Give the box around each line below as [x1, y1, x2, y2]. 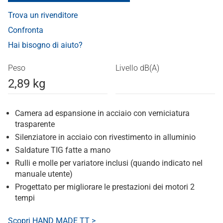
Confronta [8, 25, 43, 35]
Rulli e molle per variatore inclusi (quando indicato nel [15, 158, 203, 168]
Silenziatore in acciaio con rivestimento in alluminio [15, 132, 196, 142]
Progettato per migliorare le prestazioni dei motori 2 [15, 182, 195, 192]
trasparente [15, 119, 55, 129]
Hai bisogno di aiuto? [8, 40, 83, 50]
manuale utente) [15, 169, 73, 179]
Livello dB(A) [115, 63, 159, 73]
